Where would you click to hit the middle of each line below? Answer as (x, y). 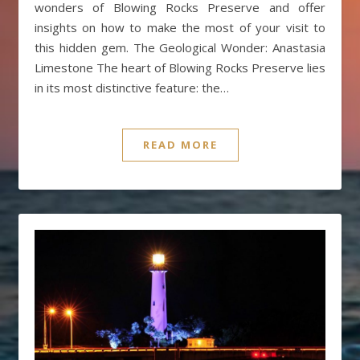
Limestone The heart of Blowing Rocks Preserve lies (180, 68)
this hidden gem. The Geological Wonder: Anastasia (180, 48)
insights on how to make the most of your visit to (180, 28)
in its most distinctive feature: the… (132, 88)
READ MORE (180, 145)
